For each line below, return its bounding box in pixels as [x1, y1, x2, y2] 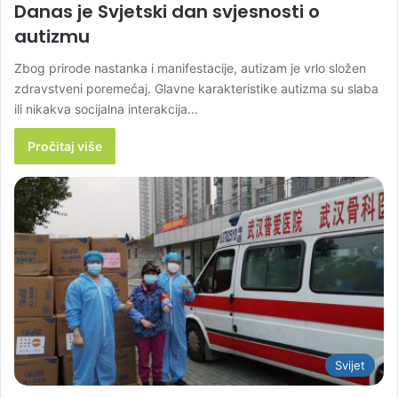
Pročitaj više [28, 139, 102, 155]
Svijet [335, 357, 365, 372]
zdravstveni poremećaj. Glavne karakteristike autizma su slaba [14, 81, 378, 97]
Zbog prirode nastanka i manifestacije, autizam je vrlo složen [14, 60, 366, 76]
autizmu [14, 24, 90, 50]
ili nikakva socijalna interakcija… [14, 101, 198, 117]
